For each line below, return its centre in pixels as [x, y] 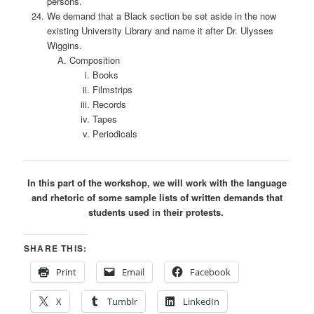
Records [109, 104]
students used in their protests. [157, 212]
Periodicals [115, 133]
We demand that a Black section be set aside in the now [161, 15]
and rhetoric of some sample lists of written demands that [157, 197]
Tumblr [123, 301]
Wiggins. [64, 45]
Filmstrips [112, 89]
